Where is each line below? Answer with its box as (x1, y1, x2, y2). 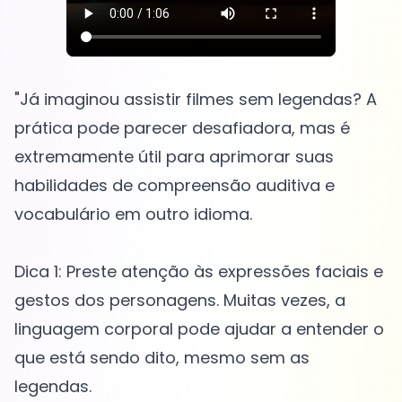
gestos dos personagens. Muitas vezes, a (14, 289, 345, 312)
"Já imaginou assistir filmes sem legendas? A (14, 88, 377, 111)
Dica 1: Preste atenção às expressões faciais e (14, 260, 383, 284)
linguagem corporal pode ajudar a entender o (14, 318, 384, 341)
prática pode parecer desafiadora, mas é (14, 117, 350, 140)
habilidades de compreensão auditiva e (14, 174, 335, 197)
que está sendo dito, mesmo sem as (14, 346, 310, 370)
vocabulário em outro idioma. (14, 203, 252, 226)
